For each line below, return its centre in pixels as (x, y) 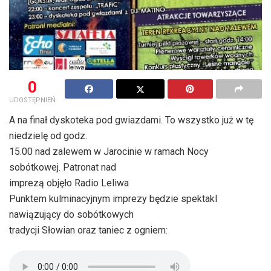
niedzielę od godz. (48, 135)
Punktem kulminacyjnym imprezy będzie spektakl (113, 198)
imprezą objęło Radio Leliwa (69, 183)
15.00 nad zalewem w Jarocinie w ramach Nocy (109, 151)
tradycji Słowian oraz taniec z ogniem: (88, 230)
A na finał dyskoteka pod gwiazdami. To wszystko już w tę (131, 120)
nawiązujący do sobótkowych (71, 214)
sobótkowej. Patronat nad (63, 167)
